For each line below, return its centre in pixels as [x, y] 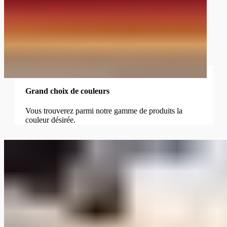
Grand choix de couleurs [67, 91]
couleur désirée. [50, 120]
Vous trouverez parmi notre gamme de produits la [104, 111]
